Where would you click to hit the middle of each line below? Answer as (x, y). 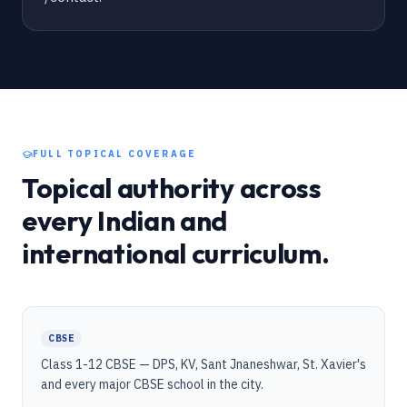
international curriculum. (176, 253)
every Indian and (125, 221)
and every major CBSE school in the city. (152, 384)
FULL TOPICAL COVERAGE (115, 154)
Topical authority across (172, 188)
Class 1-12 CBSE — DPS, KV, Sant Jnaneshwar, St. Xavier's (203, 364)
